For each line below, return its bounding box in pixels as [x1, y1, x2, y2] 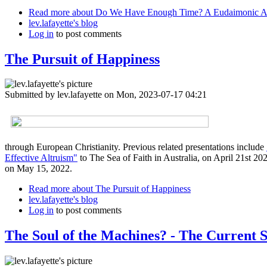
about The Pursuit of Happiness [70, 184, 191, 194]
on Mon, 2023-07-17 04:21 [102, 89, 207, 100]
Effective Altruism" [5, 153, 77, 163]
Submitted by [5, 89, 57, 100]
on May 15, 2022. [5, 163, 72, 174]
